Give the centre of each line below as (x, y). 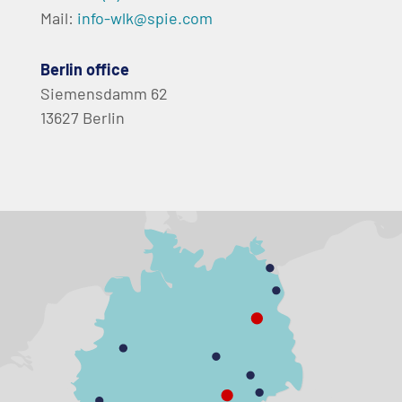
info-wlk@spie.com (145, 17)
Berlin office (85, 69)
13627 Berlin (83, 117)
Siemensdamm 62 (104, 93)
